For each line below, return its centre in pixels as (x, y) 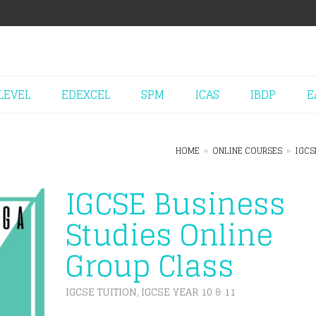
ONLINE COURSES (247, 151)
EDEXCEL (86, 95)
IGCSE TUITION (101, 292)
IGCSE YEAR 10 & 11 (188, 292)
